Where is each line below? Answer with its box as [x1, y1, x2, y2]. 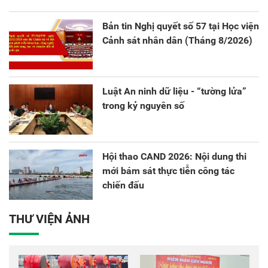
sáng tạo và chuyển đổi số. [9, 4, 122, 14]
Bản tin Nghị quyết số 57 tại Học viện [102, 20, 259, 32]
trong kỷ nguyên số [102, 100, 184, 112]
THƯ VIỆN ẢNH [9, 212, 90, 227]
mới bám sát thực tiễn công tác [102, 165, 234, 177]
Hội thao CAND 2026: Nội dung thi [102, 151, 246, 163]
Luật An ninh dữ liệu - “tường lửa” [102, 86, 246, 98]
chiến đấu [102, 179, 144, 191]
